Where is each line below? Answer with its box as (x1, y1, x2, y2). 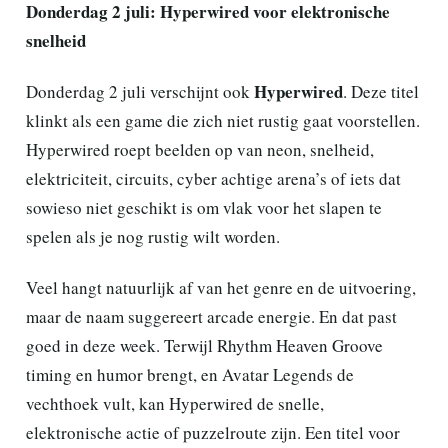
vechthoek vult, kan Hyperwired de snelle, (26, 391, 324, 415)
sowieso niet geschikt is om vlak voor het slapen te (26, 195, 382, 219)
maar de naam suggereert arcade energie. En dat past (26, 304, 397, 328)
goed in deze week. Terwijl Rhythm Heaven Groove (26, 333, 383, 357)
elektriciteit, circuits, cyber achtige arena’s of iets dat (26, 166, 401, 190)
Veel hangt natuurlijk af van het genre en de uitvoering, (26, 275, 416, 299)
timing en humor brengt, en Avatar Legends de (26, 362, 354, 386)
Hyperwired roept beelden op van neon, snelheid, (26, 137, 374, 161)
